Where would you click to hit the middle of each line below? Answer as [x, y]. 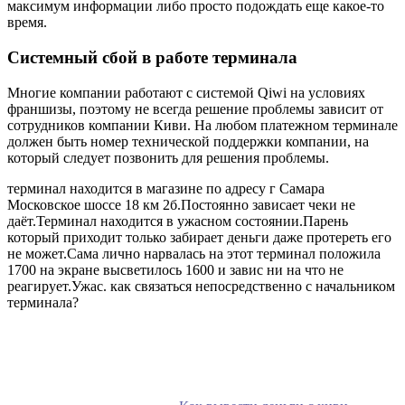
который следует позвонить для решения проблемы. [168, 157]
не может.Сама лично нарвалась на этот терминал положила [194, 253]
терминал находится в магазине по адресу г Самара [166, 188]
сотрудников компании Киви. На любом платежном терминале [202, 125]
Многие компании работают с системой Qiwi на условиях [186, 92]
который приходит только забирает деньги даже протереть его [199, 237]
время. [27, 23]
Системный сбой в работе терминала [152, 58]
